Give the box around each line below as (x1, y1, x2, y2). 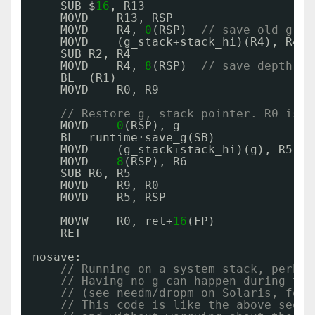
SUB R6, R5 (60, 167, 131, 180)
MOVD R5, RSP (60, 191, 166, 204)
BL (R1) (60, 71, 117, 84)
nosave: (32, 250, 82, 264)
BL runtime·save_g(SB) (60, 131, 215, 144)
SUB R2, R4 (60, 47, 131, 60)
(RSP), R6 (124, 155, 187, 168)
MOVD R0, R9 (60, 83, 159, 96)
